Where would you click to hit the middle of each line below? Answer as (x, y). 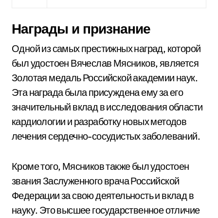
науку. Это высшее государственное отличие (106, 210)
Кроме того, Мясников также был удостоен (100, 166)
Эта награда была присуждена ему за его (98, 92)
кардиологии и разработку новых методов (99, 121)
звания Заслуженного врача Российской (96, 181)
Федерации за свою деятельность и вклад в (103, 195)
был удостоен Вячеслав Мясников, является (105, 63)
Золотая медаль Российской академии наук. (105, 78)
